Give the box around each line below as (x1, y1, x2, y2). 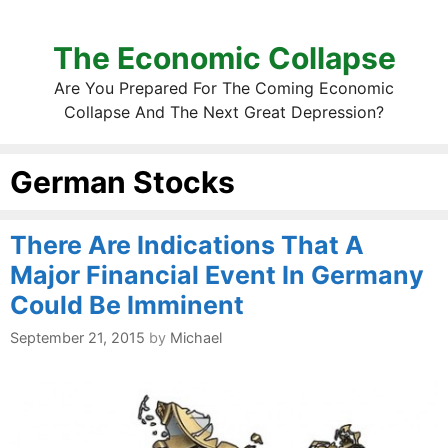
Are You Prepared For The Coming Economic (54, 78, 394, 98)
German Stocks (10, 164, 235, 200)
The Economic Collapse (52, 40, 396, 76)
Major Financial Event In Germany (10, 260, 424, 290)
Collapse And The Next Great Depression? (64, 102, 384, 122)
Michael (170, 329, 222, 347)
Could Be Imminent (10, 290, 244, 320)
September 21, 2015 (10, 329, 145, 347)
